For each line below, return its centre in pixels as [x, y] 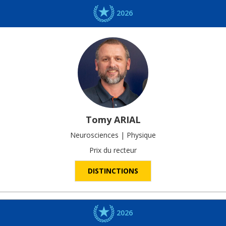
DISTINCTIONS [113, 171]
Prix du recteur [113, 150]
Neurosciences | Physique [113, 135]
